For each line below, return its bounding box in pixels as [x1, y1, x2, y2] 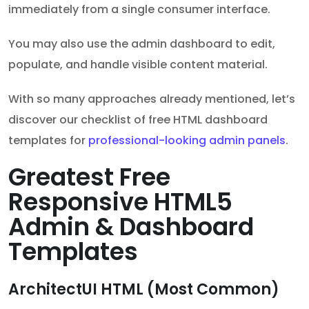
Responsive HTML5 [8, 185, 232, 219]
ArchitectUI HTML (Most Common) [8, 279, 279, 301]
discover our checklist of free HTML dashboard [8, 112, 268, 128]
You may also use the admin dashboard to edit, [8, 36, 275, 52]
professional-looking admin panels [88, 132, 286, 149]
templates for [8, 132, 88, 149]
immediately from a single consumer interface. [8, 1, 270, 18]
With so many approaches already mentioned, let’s [8, 91, 295, 108]
